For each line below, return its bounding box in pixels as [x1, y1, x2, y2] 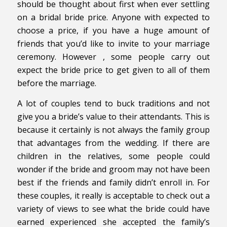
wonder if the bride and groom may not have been [17, 163, 210, 175]
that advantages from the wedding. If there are [17, 137, 210, 148]
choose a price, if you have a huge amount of [17, 25, 210, 36]
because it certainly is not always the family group [17, 124, 210, 135]
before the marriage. [17, 78, 96, 89]
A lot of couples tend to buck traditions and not [17, 97, 210, 109]
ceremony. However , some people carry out [17, 51, 210, 62]
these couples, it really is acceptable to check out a [17, 190, 210, 201]
